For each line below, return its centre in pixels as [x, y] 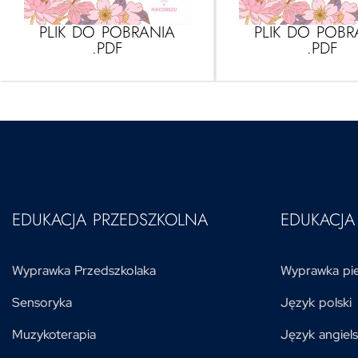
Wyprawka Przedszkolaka [84, 270]
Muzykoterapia [54, 334]
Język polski [316, 302]
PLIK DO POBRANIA [107, 32]
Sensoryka [42, 302]
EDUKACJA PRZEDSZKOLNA [110, 219]
